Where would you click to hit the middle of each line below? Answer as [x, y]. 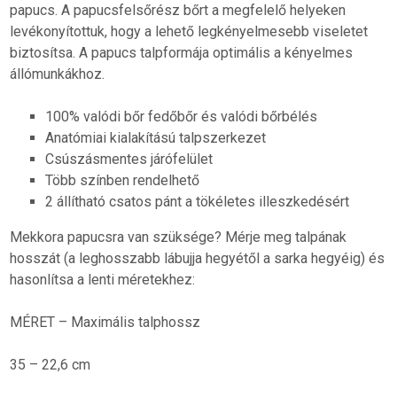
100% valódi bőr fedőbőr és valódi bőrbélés [182, 116]
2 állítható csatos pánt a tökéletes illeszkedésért [198, 201]
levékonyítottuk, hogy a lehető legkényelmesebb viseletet [189, 31]
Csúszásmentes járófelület [129, 159]
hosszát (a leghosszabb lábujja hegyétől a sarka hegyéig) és [198, 258]
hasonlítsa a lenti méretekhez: [103, 279]
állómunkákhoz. [58, 74]
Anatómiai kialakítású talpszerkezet [156, 137]
